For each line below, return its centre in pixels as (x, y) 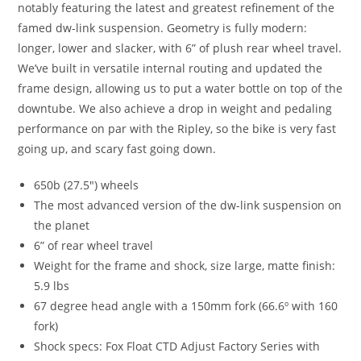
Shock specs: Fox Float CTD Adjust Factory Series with (177, 346)
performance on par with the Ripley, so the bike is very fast (177, 129)
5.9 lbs (52, 286)
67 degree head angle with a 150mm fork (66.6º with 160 (186, 306)
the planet (62, 225)
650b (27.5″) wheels (87, 185)
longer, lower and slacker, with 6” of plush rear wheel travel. (180, 48)
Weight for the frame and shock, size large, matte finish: (185, 266)
